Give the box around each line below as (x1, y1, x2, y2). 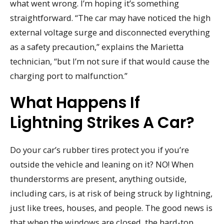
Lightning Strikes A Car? (10, 111, 194, 134)
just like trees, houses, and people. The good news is (10, 202, 212, 214)
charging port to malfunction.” (10, 69, 127, 81)
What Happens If (10, 91, 140, 114)
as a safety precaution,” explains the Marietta (10, 40, 183, 52)
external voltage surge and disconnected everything (10, 26, 210, 38)
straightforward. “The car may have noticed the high (10, 11, 210, 23)
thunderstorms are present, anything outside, (10, 173, 186, 185)
